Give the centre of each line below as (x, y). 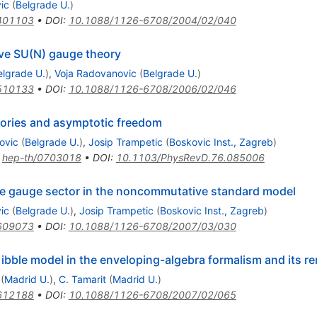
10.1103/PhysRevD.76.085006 (190, 158)
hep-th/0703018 (41, 158)
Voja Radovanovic (95, 74)
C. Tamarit (82, 279)
